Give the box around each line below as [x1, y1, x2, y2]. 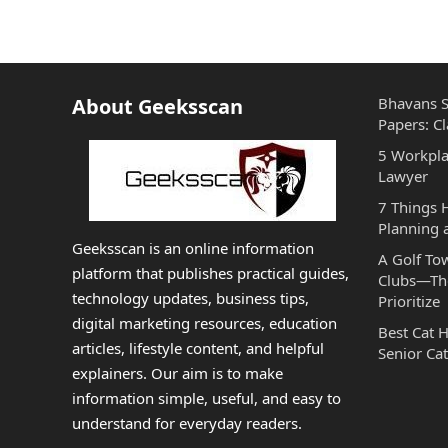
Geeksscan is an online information [72, 238, 314, 258]
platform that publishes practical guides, [72, 263, 349, 283]
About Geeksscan [72, 93, 243, 120]
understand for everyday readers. [72, 413, 302, 433]
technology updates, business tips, [72, 288, 309, 308]
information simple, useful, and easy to [72, 388, 341, 408]
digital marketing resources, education [72, 313, 337, 333]
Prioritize [378, 291, 440, 311]
